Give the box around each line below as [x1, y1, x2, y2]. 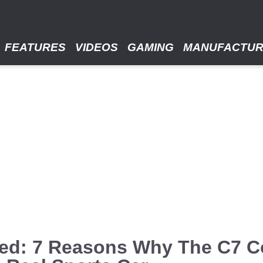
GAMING [127, 41, 174, 53]
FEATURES [5, 41, 66, 53]
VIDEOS [75, 41, 118, 53]
